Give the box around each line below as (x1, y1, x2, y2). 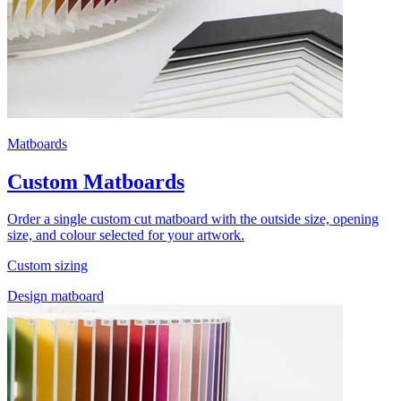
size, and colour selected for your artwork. (7, 227, 244, 243)
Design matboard (7, 288, 104, 304)
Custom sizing (7, 258, 88, 274)
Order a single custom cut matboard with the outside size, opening (7, 211, 379, 227)
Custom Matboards (7, 169, 184, 193)
